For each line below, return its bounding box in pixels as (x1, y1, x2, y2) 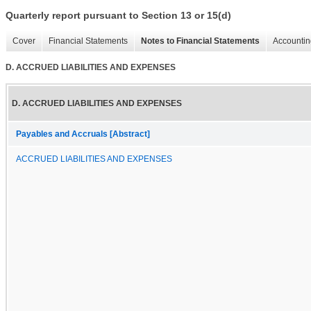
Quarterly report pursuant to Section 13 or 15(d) (6, 10, 231, 22)
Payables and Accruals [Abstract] (16, 129, 150, 138)
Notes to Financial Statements (141, 36, 260, 47)
